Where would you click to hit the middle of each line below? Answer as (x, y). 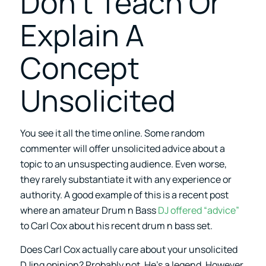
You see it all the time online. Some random (112, 133)
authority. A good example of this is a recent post (124, 194)
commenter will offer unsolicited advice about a (122, 148)
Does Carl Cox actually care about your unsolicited (129, 249)
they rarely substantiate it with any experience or (126, 179)
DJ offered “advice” (198, 210)
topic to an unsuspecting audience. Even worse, (123, 164)
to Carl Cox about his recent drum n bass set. (116, 225)
